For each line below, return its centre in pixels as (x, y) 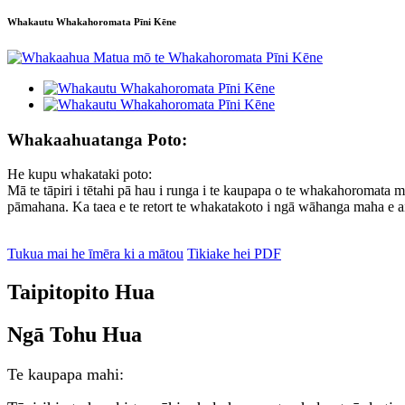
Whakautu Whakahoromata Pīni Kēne (92, 22)
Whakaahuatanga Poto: (97, 139)
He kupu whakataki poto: (80, 174)
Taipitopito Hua (81, 292)
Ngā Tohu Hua (75, 335)
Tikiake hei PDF (234, 254)
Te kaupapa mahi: (66, 375)
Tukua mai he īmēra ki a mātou (95, 254)
